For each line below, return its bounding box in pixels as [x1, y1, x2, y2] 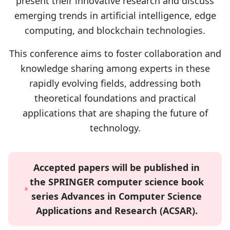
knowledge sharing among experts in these [20, 62, 210, 74]
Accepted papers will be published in [33, 161, 200, 174]
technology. [89, 122, 141, 134]
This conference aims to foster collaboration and [9, 47, 221, 60]
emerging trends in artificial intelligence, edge [14, 9, 216, 22]
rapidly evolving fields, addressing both [29, 77, 201, 89]
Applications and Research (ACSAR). [35, 204, 198, 217]
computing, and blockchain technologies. [25, 24, 205, 36]
